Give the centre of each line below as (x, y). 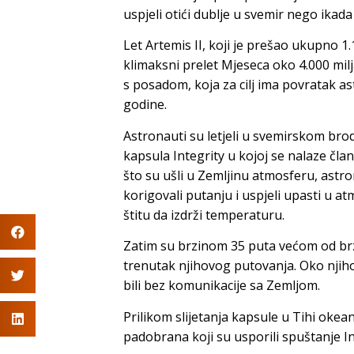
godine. (145, 105)
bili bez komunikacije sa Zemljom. (222, 286)
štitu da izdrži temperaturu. (204, 215)
